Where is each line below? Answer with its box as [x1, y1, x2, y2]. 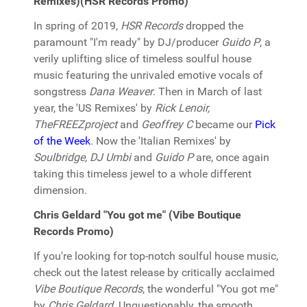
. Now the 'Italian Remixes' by [90, 134, 231, 147]
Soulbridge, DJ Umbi [34, 151, 131, 164]
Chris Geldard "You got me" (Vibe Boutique [34, 208, 241, 221]
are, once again [193, 151, 269, 164]
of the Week [34, 134, 90, 147]
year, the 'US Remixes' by [34, 101, 155, 114]
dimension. [34, 184, 87, 197]
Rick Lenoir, [155, 101, 210, 114]
